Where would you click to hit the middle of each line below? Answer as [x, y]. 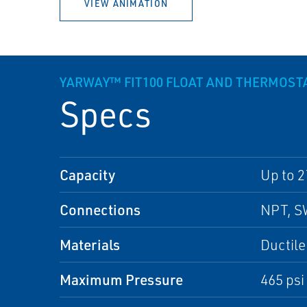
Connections [100, 209]
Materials [90, 244]
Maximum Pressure [121, 279]
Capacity [87, 174]
